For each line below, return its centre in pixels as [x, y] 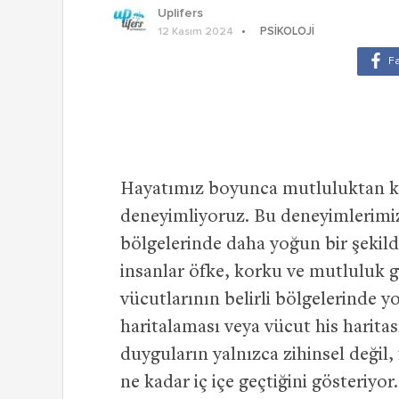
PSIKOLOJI [287, 32]
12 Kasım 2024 [195, 33]
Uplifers [180, 14]
